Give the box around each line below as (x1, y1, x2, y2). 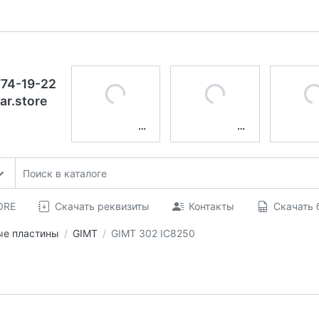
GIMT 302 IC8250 (110, 226, 195, 239)
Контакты (188, 200, 234, 212)
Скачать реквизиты (54, 200, 150, 212)
